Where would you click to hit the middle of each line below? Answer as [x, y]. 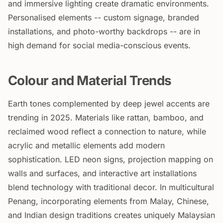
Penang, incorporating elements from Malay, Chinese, [109, 201]
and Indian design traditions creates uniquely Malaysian [111, 215]
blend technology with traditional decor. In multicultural [111, 187]
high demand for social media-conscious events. [99, 45]
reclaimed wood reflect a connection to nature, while [107, 131]
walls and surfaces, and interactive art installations [102, 173]
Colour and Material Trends [90, 80]
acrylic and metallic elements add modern [86, 145]
